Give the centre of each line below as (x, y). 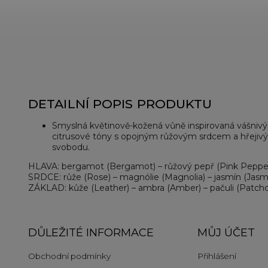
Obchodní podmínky (69, 256)
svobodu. (71, 147)
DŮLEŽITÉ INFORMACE (91, 232)
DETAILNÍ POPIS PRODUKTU (120, 104)
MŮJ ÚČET (226, 232)
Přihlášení (217, 256)
